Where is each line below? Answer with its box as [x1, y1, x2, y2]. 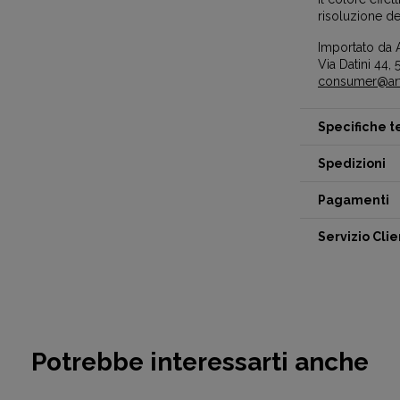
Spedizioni [318, 156, 386, 171]
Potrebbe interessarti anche [31, 346, 369, 377]
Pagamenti [318, 193, 389, 207]
